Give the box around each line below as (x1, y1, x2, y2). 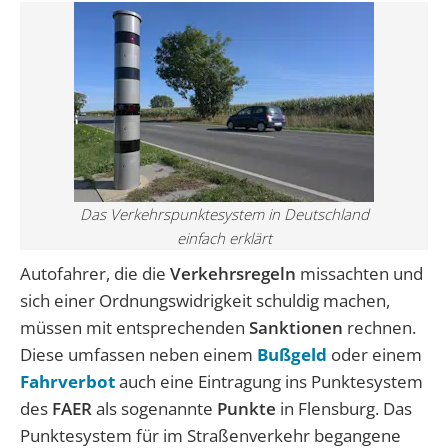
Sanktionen (249, 315, 347, 339)
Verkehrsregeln (170, 261, 300, 285)
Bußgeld (257, 342, 327, 366)
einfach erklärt (176, 227, 272, 248)
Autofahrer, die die (20, 261, 170, 285)
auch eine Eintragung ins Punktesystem (115, 369, 423, 393)
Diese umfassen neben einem (20, 342, 257, 366)
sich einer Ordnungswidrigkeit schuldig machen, (20, 288, 390, 312)
